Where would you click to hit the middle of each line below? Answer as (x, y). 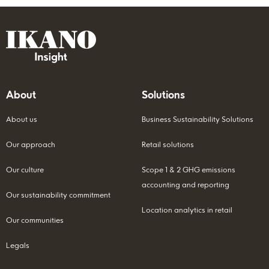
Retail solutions (168, 144)
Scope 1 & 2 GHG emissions (189, 169)
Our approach (31, 144)
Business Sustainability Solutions (198, 119)
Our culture (25, 169)
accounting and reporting (186, 184)
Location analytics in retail (187, 210)
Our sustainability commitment (58, 195)
